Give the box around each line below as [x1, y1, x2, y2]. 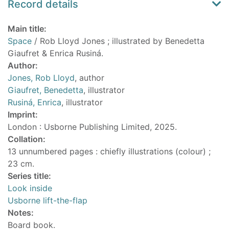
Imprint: [8, 109, 38, 120]
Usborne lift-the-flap [8, 195, 87, 206]
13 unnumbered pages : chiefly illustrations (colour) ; [8, 146, 211, 157]
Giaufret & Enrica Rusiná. [8, 48, 103, 59]
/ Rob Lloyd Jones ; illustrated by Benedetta [32, 36, 204, 47]
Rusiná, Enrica [8, 97, 61, 108]
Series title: [8, 171, 51, 181]
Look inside [8, 183, 52, 194]
